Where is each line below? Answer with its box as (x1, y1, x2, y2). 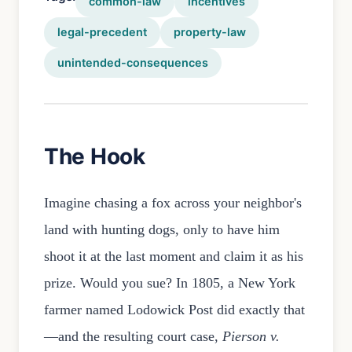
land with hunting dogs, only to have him (44, 222, 280, 238)
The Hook (44, 143, 145, 170)
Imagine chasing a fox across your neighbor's (44, 195, 302, 211)
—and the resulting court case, (44, 328, 222, 345)
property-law (174, 25, 246, 39)
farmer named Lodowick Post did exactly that (44, 302, 305, 318)
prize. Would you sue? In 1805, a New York (44, 275, 295, 291)
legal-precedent (57, 25, 147, 39)
